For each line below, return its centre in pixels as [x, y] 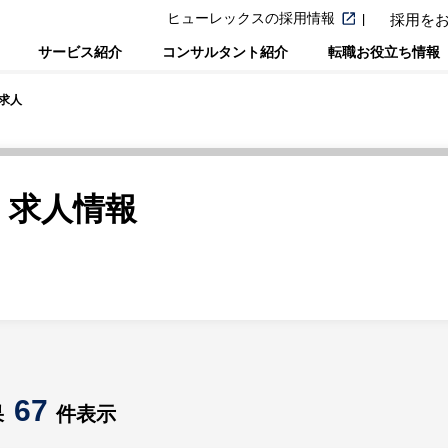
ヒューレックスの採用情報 [251, 17]
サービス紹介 [80, 51]
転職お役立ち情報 [384, 51]
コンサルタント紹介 [225, 51]
